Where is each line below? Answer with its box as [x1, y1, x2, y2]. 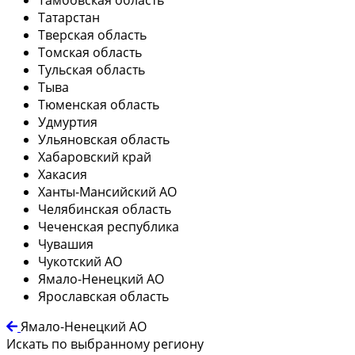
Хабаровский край [38, 147, 151, 166]
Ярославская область [38, 287, 169, 305]
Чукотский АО [38, 252, 122, 270]
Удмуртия [38, 113, 97, 131]
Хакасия [38, 165, 87, 183]
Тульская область [38, 60, 145, 78]
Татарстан [38, 8, 100, 26]
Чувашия [38, 235, 94, 253]
